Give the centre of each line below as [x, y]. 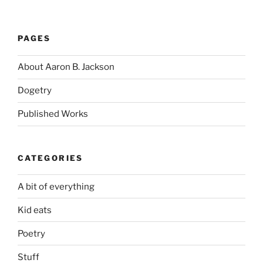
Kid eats [35, 210]
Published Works [53, 114]
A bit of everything [56, 186]
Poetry [31, 233]
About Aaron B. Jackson [66, 67]
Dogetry [35, 91]
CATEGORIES [50, 158]
